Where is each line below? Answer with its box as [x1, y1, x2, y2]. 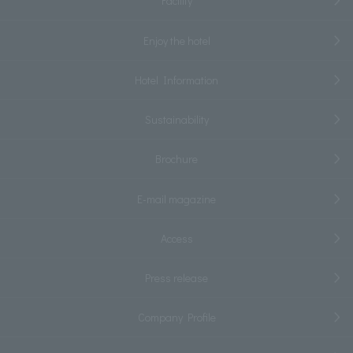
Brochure [155, 151, 198, 167]
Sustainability [144, 112, 209, 128]
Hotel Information [135, 72, 218, 87]
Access [160, 230, 193, 246]
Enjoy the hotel [143, 32, 210, 48]
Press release [145, 270, 208, 286]
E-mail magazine [137, 191, 216, 206]
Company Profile [137, 310, 216, 325]
